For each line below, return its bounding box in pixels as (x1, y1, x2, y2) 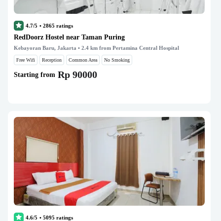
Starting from (14, 71, 55, 78)
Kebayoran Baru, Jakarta (14, 45, 76, 51)
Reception (42, 57, 62, 63)
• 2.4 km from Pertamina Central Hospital (76, 45, 179, 51)
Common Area (69, 57, 97, 63)
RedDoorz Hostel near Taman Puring (14, 34, 125, 41)
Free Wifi (16, 57, 35, 63)
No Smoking (104, 57, 130, 63)
